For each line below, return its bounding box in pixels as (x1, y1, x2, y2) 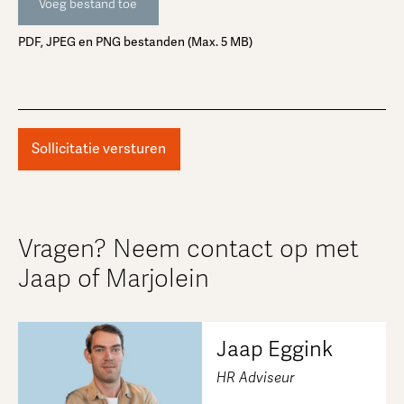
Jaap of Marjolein (17, 262, 209, 294)
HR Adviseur (216, 368, 295, 387)
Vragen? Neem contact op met (17, 233, 359, 264)
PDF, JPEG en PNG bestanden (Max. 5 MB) (17, 33, 252, 50)
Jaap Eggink (216, 335, 333, 363)
